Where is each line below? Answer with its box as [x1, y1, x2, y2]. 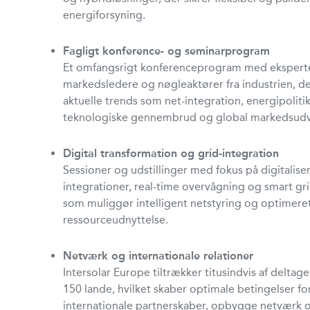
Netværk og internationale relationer [63, 248, 254, 262]
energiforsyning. [63, 8, 146, 21]
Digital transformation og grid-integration [63, 146, 280, 160]
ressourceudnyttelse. [63, 212, 169, 226]
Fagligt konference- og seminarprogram [63, 44, 271, 57]
